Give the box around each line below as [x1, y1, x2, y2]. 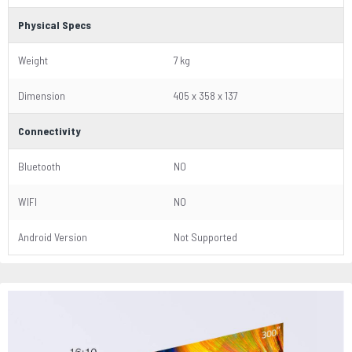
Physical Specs [18, 18, 91, 31]
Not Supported [174, 230, 237, 244]
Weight [18, 53, 48, 67]
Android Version [18, 230, 87, 244]
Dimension [18, 89, 65, 102]
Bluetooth [18, 159, 60, 173]
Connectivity [18, 124, 81, 137]
